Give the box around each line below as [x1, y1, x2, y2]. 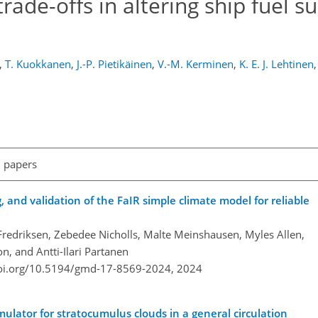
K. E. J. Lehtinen [239, 57, 314, 71]
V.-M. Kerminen [158, 57, 234, 71]
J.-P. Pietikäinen [77, 57, 152, 71]
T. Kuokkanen [5, 57, 71, 71]
